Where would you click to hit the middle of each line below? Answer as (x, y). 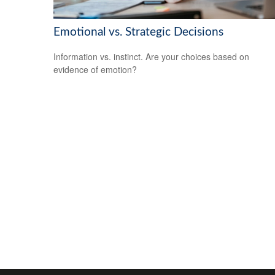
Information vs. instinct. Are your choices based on (151, 57)
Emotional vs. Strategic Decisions (138, 32)
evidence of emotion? (95, 70)
